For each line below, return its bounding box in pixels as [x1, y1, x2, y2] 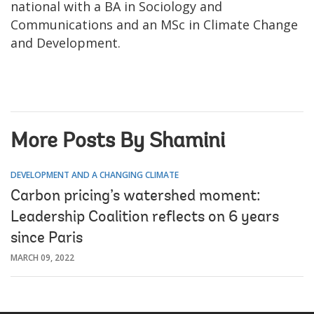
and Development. [11, 34, 121, 51]
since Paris [11, 231, 83, 247]
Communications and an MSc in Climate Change [11, 15, 298, 33]
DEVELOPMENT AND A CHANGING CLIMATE [11, 168, 179, 181]
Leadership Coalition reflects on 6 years [11, 210, 279, 226]
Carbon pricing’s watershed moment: [11, 189, 261, 205]
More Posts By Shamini [11, 131, 225, 153]
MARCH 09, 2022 [11, 251, 74, 264]
